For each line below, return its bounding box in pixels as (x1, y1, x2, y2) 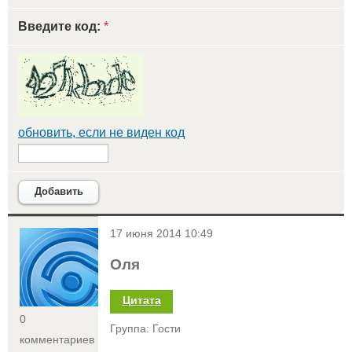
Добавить (34, 185, 83, 198)
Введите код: (18, 19, 104, 33)
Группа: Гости (110, 322, 181, 335)
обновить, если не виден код (18, 125, 185, 139)
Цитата (122, 294, 161, 306)
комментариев (20, 333, 94, 346)
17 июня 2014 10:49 (110, 227, 213, 240)
